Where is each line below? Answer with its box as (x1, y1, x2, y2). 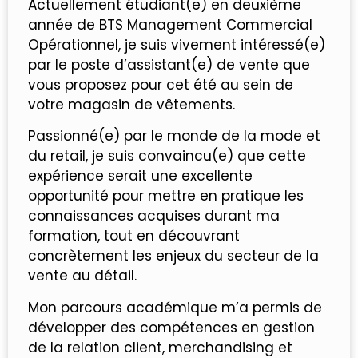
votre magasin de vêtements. (28, 94, 235, 114)
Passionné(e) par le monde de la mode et (28, 126, 320, 146)
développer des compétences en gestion (28, 317, 315, 337)
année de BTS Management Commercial (28, 14, 312, 34)
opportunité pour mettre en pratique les (28, 186, 304, 206)
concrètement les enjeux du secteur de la (28, 246, 319, 266)
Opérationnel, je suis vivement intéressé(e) (28, 34, 325, 54)
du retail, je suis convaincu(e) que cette (28, 146, 306, 166)
